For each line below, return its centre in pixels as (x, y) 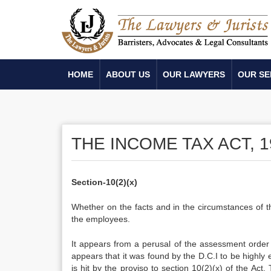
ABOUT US (128, 74)
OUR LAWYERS (194, 74)
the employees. (101, 219)
